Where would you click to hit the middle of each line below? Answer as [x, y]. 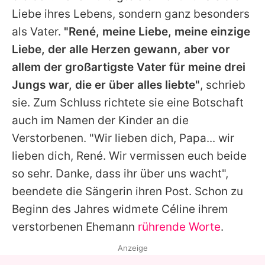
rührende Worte [179, 227]
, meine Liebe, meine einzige [173, 32]
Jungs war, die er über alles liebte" [106, 85]
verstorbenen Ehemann [75, 227]
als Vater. [38, 32]
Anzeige [132, 248]
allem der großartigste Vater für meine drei [129, 67]
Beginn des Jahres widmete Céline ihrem [120, 209]
